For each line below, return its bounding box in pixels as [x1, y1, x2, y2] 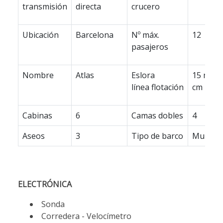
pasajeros [131, 41, 168, 52]
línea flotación [131, 81, 184, 93]
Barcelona [76, 29, 113, 40]
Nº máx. [131, 29, 159, 40]
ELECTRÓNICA [18, 178, 72, 190]
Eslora [131, 69, 155, 81]
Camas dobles [131, 110, 183, 121]
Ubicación [22, 29, 59, 40]
